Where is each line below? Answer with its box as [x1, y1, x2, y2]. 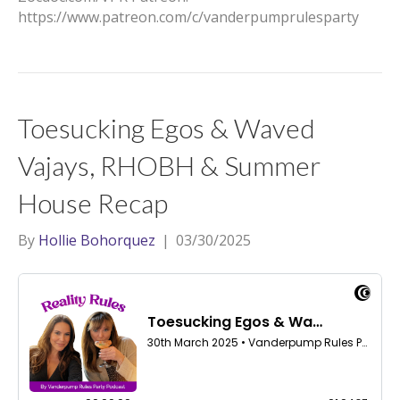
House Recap [18, 187, 168, 219]
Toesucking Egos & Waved [18, 112, 315, 144]
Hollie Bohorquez [38, 230, 155, 250]
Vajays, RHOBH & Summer [18, 149, 321, 181]
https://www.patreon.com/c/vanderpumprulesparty [18, 7, 359, 27]
